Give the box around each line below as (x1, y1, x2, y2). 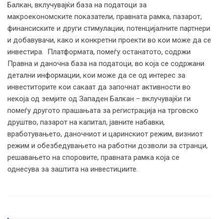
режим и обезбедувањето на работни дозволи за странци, (7, 141, 208, 150)
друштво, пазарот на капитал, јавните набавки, (7, 117, 165, 127)
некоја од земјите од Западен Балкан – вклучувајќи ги (7, 94, 191, 103)
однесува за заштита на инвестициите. (7, 164, 138, 174)
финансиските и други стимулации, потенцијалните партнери (7, 23, 210, 33)
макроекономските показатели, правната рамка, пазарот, (7, 12, 202, 21)
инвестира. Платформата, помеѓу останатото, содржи (7, 47, 191, 56)
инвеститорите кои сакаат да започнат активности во (7, 82, 191, 91)
